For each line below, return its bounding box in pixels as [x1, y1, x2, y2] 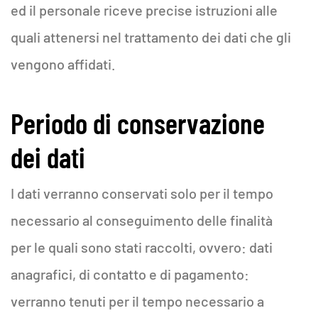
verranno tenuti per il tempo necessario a [11, 292, 264, 309]
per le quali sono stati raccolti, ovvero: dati [11, 238, 273, 256]
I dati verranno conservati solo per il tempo [11, 185, 273, 202]
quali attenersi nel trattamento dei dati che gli [11, 28, 291, 45]
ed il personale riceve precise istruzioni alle [11, 1, 278, 18]
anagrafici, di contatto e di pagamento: [11, 265, 249, 283]
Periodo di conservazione [11, 106, 265, 140]
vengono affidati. [11, 55, 116, 72]
